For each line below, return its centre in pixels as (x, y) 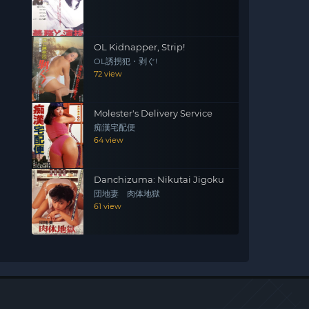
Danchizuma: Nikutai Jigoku (159, 179)
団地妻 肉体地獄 (127, 194)
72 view (108, 74)
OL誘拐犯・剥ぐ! (126, 61)
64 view (109, 140)
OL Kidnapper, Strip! (139, 47)
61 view (108, 206)
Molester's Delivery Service (153, 113)
